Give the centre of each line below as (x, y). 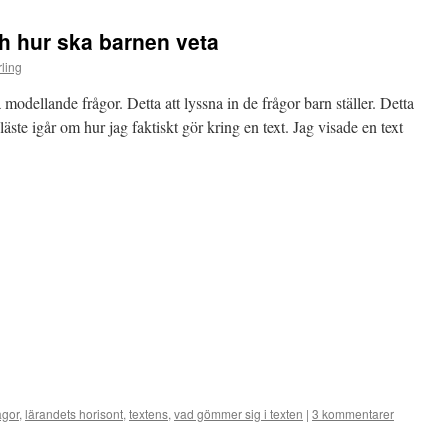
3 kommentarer (353, 413)
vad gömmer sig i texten (238, 413)
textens (148, 413)
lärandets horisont (74, 413)
